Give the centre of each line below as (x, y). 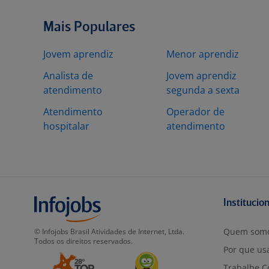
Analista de (68, 76)
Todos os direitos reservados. (83, 241)
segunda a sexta (203, 90)
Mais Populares (89, 27)
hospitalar (66, 126)
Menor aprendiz (203, 54)
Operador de (195, 112)
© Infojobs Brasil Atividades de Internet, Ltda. (109, 231)
